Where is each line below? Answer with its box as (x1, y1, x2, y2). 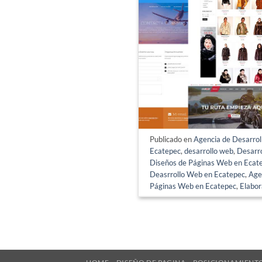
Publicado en (150, 134, 194, 144)
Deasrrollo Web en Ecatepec (150, 169, 246, 179)
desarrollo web (184, 146, 234, 156)
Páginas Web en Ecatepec (150, 181, 237, 191)
